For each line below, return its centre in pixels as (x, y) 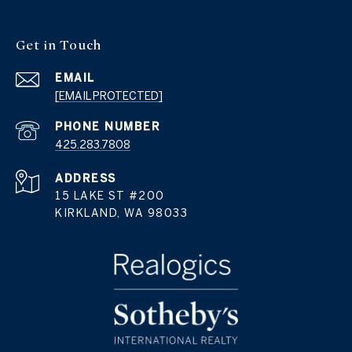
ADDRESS (86, 179)
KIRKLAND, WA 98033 (121, 213)
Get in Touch (59, 46)
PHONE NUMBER (108, 127)
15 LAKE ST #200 (110, 196)
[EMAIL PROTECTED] (109, 96)
